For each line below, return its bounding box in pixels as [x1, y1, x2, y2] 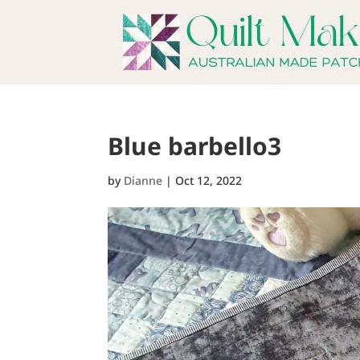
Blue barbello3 [108, 129, 282, 162]
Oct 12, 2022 [175, 173, 243, 188]
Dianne [124, 173, 163, 188]
